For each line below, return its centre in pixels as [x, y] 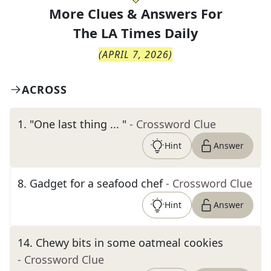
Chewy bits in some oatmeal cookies [129, 243]
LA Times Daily [149, 33]
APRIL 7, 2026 [135, 54]
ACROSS [44, 90]
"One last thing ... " [78, 124]
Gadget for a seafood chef [96, 183]
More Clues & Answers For [135, 13]
